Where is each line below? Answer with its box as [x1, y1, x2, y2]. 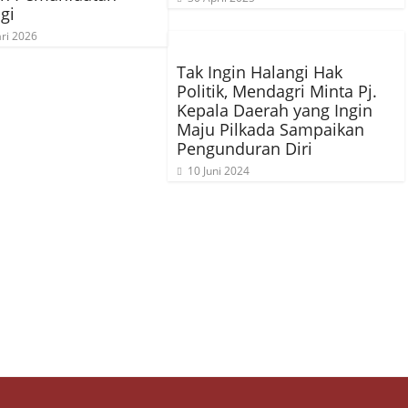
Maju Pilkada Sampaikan [177, 118, 364, 140]
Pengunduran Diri [177, 138, 312, 159]
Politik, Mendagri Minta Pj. [177, 80, 377, 102]
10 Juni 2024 [188, 163, 250, 178]
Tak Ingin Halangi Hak [177, 61, 342, 83]
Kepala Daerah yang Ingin [177, 99, 372, 121]
